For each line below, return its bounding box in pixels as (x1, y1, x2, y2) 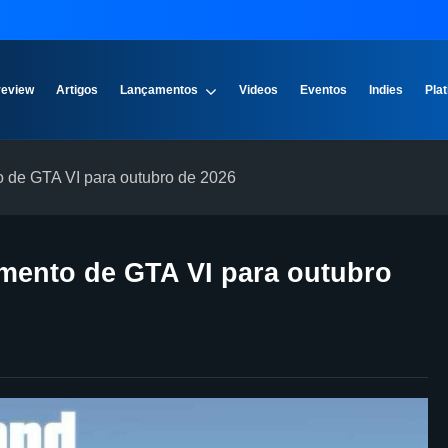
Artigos (56, 83, 99, 97)
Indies (368, 83, 403, 97)
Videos (238, 83, 278, 97)
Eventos (299, 83, 347, 97)
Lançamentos (120, 83, 199, 97)
